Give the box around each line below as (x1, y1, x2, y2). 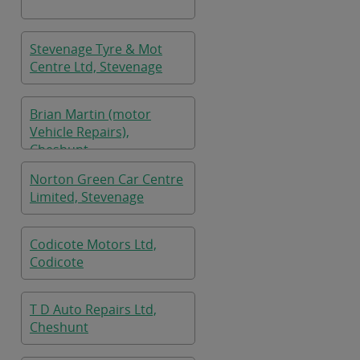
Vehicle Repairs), (30, 123, 129, 141)
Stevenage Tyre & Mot (30, 40, 162, 58)
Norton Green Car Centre (30, 170, 183, 188)
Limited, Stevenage (30, 188, 144, 206)
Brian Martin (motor (30, 105, 151, 123)
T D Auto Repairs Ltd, (30, 301, 157, 318)
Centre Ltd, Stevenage (30, 58, 162, 76)
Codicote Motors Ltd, (30, 235, 157, 253)
